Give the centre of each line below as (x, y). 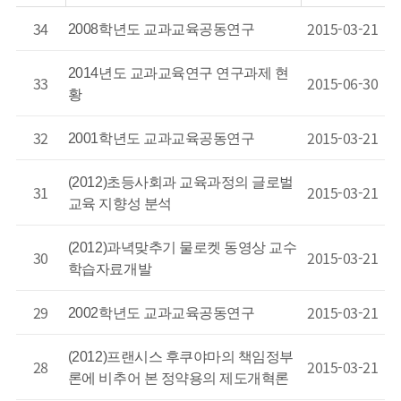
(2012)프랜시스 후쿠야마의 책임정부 (180, 357)
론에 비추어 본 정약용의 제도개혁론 (178, 378)
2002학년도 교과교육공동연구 (161, 313)
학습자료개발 (110, 269)
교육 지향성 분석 (119, 204)
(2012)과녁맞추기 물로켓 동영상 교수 (182, 247)
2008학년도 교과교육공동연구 (161, 29)
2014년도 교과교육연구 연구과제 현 (178, 73)
